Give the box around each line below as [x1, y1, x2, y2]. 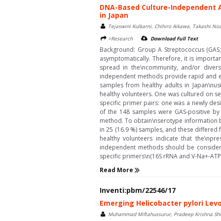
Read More [100, 165, 135, 174]
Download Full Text [150, 35, 198, 42]
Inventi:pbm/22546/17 [100, 185, 176, 195]
